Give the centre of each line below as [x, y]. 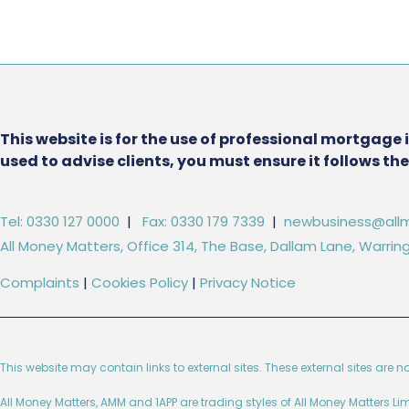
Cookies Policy [140, 283]
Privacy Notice [248, 283]
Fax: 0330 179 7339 [202, 221]
